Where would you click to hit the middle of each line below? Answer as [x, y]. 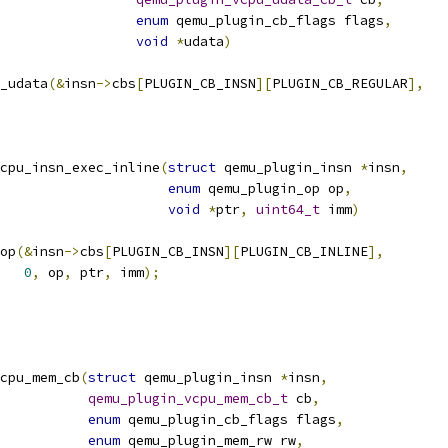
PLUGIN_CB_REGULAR [340, 83]
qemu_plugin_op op [272, 188]
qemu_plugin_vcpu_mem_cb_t [188, 398]
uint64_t [288, 209]
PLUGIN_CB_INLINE [304, 251]
